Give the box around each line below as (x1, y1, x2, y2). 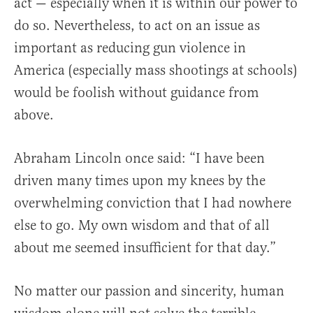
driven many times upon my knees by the (14, 172, 265, 190)
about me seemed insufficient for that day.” (14, 239, 276, 257)
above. (14, 106, 54, 124)
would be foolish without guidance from (14, 84, 259, 102)
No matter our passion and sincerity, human (14, 282, 284, 300)
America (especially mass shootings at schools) (14, 61, 297, 80)
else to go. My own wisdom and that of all (14, 217, 270, 235)
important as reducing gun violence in (14, 39, 246, 57)
